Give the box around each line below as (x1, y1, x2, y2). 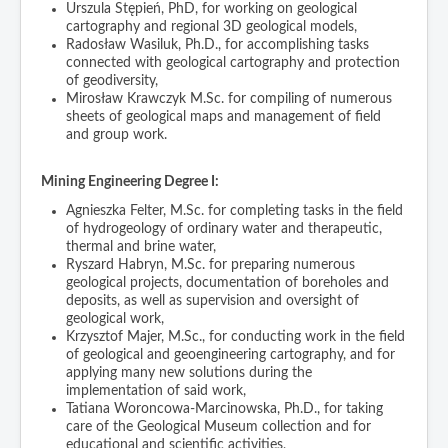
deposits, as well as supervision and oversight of (66, 293, 359, 308)
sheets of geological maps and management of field (66, 109, 381, 124)
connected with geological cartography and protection (66, 55, 400, 70)
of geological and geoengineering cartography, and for (66, 347, 395, 362)
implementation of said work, (66, 383, 246, 398)
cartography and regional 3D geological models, (66, 19, 357, 34)
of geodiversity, (66, 73, 158, 88)
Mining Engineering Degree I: (41, 174, 219, 189)
